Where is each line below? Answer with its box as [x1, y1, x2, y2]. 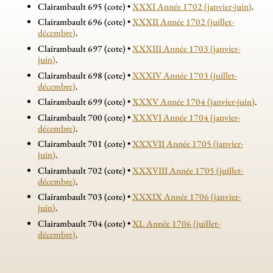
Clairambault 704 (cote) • [38, 217, 133, 230]
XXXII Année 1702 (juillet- [132, 16, 235, 29]
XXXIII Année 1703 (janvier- [132, 42, 241, 55]
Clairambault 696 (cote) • [38, 16, 133, 29]
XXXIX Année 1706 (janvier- [132, 191, 241, 204]
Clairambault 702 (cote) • [38, 164, 133, 177]
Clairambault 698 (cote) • [38, 69, 133, 82]
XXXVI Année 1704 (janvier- [132, 111, 241, 124]
